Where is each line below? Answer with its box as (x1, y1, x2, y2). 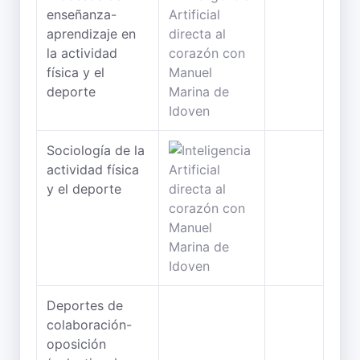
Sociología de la (47, 142, 145, 158)
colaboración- (47, 317, 132, 333)
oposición (47, 336, 106, 352)
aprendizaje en (47, 26, 136, 42)
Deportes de (47, 297, 123, 313)
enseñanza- (47, 6, 117, 22)
